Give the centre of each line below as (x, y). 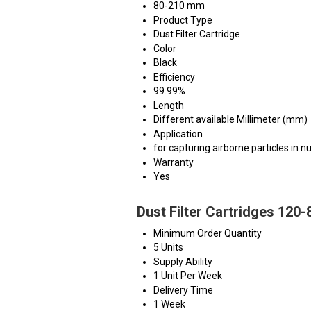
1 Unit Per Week (188, 276)
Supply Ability (183, 262)
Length (169, 106)
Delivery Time (183, 290)
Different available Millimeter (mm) (230, 119)
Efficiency (174, 77)
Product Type (183, 20)
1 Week (169, 304)
